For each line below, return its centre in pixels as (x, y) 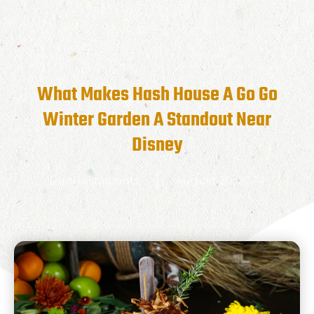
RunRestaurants (94, 180)
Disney (157, 145)
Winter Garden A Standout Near (157, 120)
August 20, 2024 (220, 180)
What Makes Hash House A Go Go (157, 95)
